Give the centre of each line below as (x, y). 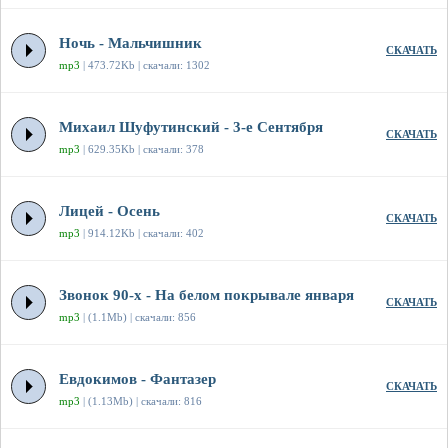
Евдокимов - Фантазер (137, 379)
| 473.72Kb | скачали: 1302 (145, 65)
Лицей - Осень (109, 211)
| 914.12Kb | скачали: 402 (142, 233)
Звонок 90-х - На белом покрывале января (206, 295)
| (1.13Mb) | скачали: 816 (141, 401)
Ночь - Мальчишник (130, 43)
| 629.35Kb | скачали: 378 (142, 149)
